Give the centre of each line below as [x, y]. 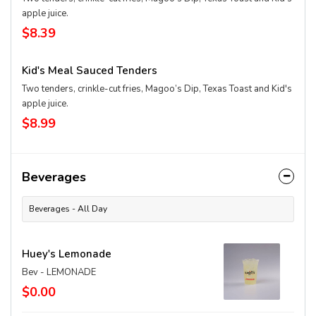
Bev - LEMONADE [59, 272]
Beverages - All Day [68, 209]
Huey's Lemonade [67, 254]
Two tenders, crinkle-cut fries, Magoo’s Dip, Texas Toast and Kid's [157, 89]
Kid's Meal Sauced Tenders [90, 71]
